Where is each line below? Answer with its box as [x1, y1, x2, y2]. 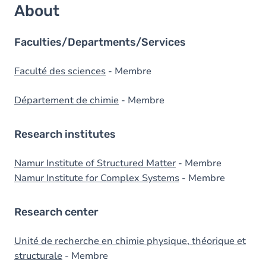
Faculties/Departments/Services [14, 36, 186, 49]
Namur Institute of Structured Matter [14, 157, 176, 170]
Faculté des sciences [14, 65, 106, 78]
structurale [14, 249, 62, 262]
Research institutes [14, 128, 116, 141]
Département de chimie [14, 94, 119, 107]
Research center [14, 205, 99, 218]
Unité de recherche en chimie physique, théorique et [14, 235, 246, 248]
